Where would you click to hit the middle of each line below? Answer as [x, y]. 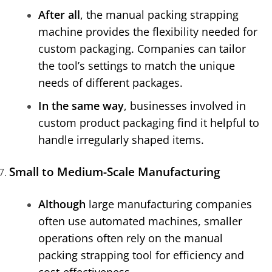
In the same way [81, 106]
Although [62, 204]
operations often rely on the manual [131, 238]
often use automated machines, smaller [140, 221]
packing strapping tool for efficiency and [141, 255]
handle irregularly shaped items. [121, 140]
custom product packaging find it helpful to [149, 123]
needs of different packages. [110, 83]
